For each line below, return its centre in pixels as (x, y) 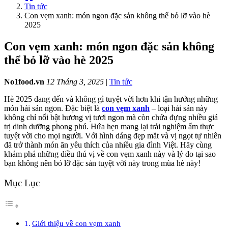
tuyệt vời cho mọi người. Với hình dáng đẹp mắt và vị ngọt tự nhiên (113, 135)
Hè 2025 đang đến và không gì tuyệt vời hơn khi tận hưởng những (111, 99)
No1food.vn (24, 81)
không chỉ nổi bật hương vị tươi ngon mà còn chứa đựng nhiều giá (111, 117)
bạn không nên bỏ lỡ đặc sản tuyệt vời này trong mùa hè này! (102, 163)
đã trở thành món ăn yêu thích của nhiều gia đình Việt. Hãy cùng (108, 145)
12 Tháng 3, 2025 (75, 81)
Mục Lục (22, 183)
